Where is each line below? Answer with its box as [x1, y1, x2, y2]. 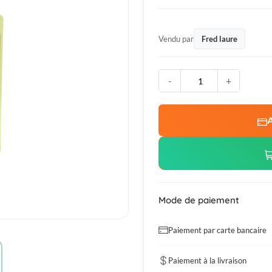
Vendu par [158, 34, 194, 44]
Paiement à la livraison [168, 256, 246, 266]
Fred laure [202, 34, 237, 44]
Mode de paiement [158, 194, 239, 206]
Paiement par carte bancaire [168, 225, 267, 236]
